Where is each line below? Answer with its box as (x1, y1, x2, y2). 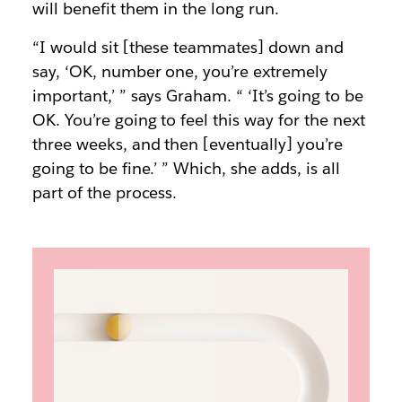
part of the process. (31, 182, 178, 203)
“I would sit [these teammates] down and (31, 37, 344, 57)
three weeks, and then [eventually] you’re (31, 134, 343, 154)
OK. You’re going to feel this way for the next (31, 109, 365, 130)
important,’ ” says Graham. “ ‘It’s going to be (31, 85, 363, 106)
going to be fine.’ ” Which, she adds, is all (31, 158, 340, 179)
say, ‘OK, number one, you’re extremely (31, 61, 328, 82)
